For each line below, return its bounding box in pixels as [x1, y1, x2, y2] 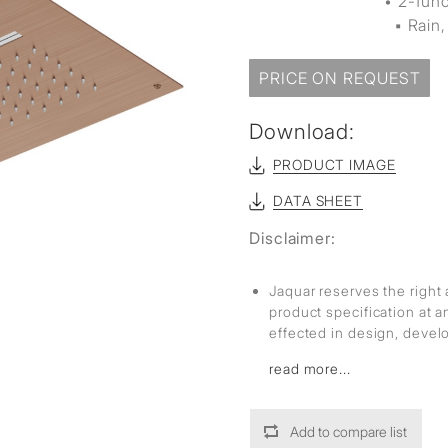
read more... [269, 360, 351, 377]
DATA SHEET [273, 192, 363, 209]
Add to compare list [290, 423, 407, 440]
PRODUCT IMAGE [273, 156, 396, 173]
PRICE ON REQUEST [259, 68, 421, 88]
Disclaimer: [249, 228, 336, 248]
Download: [249, 119, 356, 144]
